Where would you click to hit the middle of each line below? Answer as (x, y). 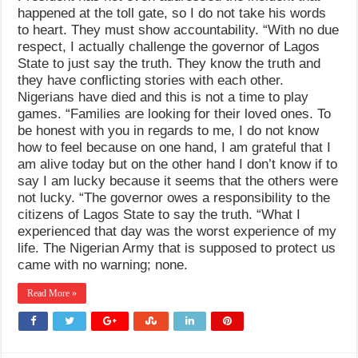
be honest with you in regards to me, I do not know (169, 131)
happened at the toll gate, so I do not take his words (172, 13)
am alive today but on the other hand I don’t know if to (178, 164)
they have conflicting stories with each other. (151, 80)
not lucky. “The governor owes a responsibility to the (174, 198)
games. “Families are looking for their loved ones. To (175, 114)
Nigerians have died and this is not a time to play (163, 97)
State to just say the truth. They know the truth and (169, 64)
